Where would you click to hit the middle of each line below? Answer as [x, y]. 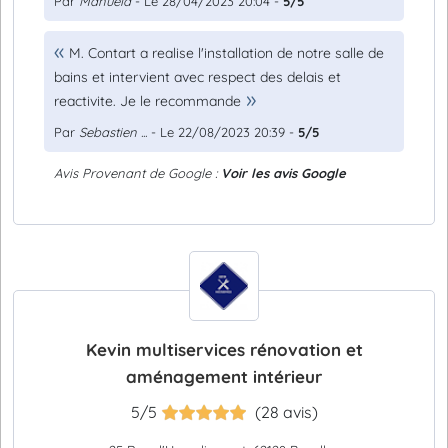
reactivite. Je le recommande [147, 101]
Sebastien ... [113, 132]
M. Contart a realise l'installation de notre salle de [226, 53]
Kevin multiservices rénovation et [224, 349]
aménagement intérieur [224, 376]
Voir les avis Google [283, 173]
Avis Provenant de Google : [137, 173]
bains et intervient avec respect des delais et [197, 77]
